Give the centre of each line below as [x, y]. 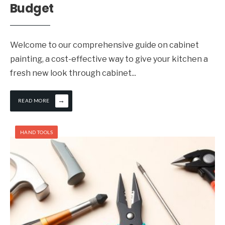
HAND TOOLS [36, 132]
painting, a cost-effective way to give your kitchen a [109, 59]
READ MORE [34, 101]
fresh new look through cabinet [71, 73]
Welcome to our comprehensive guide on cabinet [104, 45]
